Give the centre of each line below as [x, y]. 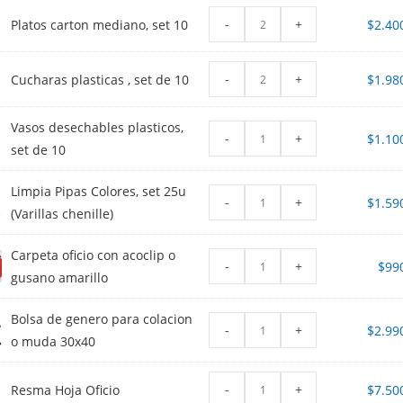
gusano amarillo [60, 278]
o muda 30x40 [54, 342]
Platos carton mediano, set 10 [100, 24]
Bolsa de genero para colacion [102, 319]
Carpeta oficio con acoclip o [94, 255]
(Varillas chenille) [63, 214]
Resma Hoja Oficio [66, 390]
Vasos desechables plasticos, [98, 128]
